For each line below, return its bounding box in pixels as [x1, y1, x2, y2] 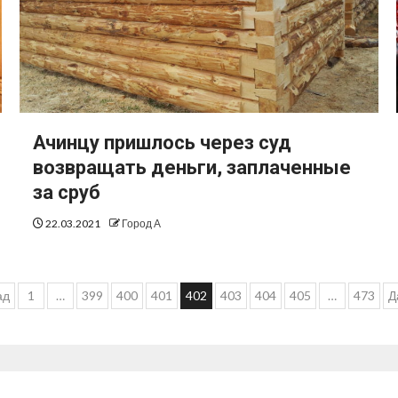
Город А [121, 217, 161, 231]
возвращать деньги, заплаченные [32, 156, 351, 179]
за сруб [32, 181, 100, 204]
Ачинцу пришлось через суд [32, 131, 291, 155]
